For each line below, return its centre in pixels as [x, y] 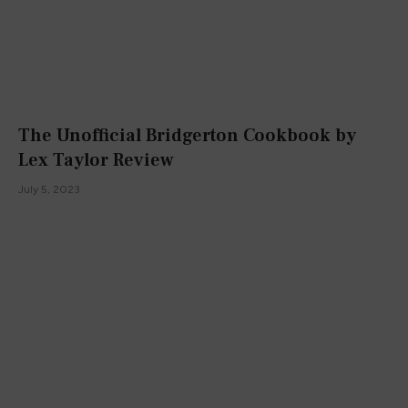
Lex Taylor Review [96, 160]
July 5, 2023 [49, 189]
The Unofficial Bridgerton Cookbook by [187, 135]
